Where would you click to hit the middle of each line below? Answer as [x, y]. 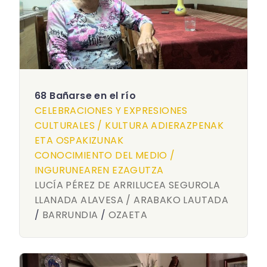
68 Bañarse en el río [85, 96]
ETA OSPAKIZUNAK [79, 140]
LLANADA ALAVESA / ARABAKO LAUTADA [132, 200]
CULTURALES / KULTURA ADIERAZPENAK [129, 125]
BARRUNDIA [70, 215]
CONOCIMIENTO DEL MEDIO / [105, 155]
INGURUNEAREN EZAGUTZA [99, 170]
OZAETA [128, 215]
